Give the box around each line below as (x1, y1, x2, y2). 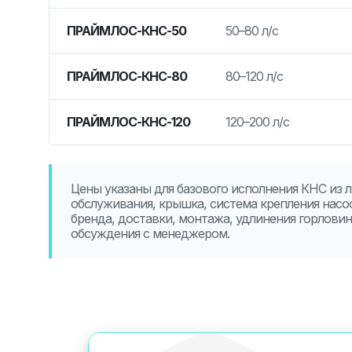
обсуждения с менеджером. (70, 225, 229, 241)
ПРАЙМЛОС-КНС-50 (66, 22, 186, 38)
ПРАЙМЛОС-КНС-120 (66, 113, 190, 130)
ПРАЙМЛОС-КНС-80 (66, 68, 187, 84)
